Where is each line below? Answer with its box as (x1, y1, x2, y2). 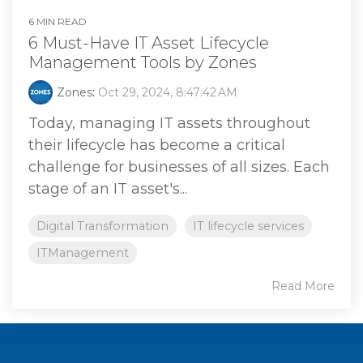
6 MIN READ (28, 15, 87, 28)
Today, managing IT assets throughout (28, 114, 310, 133)
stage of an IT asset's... (28, 180, 187, 199)
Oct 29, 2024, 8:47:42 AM (98, 85, 237, 100)
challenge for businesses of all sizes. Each (28, 158, 330, 177)
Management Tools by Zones (28, 53, 257, 73)
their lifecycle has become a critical (28, 136, 285, 155)
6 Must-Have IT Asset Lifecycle (28, 33, 269, 53)
